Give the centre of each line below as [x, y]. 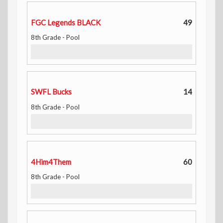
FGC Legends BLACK [66, 22]
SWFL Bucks [51, 91]
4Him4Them [51, 162]
